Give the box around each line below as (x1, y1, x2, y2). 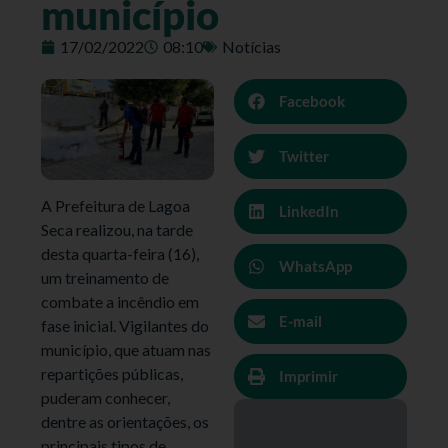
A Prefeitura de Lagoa (41, 196, 191, 216)
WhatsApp (279, 257, 352, 276)
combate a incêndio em (41, 292, 200, 312)
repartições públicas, (41, 364, 184, 384)
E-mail (279, 312, 322, 331)
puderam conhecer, (41, 388, 171, 408)
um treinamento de (41, 268, 170, 288)
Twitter (279, 147, 329, 166)
